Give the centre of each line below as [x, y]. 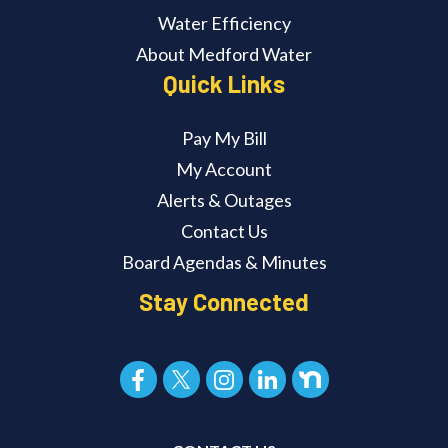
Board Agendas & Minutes [224, 262]
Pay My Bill [224, 138]
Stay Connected [224, 302]
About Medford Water [224, 54]
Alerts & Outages [224, 200]
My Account [224, 169]
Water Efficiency [224, 23]
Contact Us [224, 231]
